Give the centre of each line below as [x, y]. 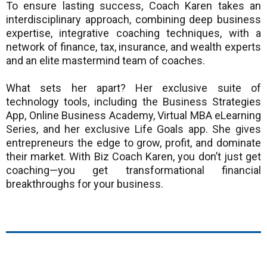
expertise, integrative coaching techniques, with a [133, 33]
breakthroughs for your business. [85, 184]
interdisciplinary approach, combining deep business [133, 20]
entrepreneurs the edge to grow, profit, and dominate [133, 143]
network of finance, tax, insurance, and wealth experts [133, 47]
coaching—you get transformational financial [133, 170]
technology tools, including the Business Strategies [133, 102]
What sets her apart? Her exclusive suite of [133, 88]
